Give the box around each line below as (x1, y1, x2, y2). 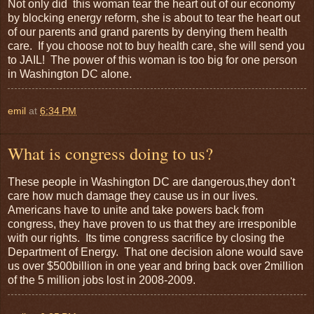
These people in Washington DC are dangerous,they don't (8, 176, 295, 189)
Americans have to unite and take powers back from (8, 204, 264, 217)
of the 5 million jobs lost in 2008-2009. (8, 274, 196, 287)
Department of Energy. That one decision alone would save (8, 246, 303, 259)
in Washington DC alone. (8, 67, 132, 80)
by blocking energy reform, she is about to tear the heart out (8, 11, 300, 24)
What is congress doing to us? (8, 141, 213, 165)
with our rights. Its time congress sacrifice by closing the (8, 232, 285, 245)
